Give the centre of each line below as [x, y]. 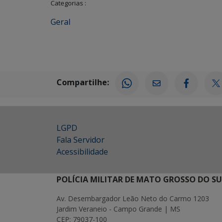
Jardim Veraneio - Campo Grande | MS [118, 209]
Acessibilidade [82, 152]
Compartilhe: [83, 83]
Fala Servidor [81, 140]
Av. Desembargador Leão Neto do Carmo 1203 [133, 198]
